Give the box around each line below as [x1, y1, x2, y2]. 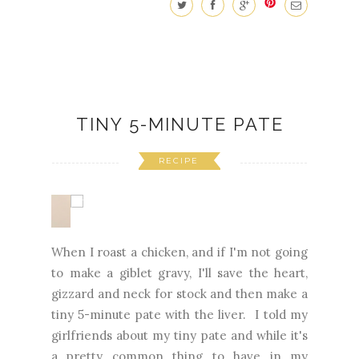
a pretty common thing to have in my [51, 318, 308, 334]
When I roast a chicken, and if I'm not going [51, 214, 308, 230]
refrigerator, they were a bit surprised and [51, 339, 308, 355]
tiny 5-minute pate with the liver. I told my [51, 276, 308, 292]
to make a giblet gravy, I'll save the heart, [51, 235, 308, 251]
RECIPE [159, 145, 199, 156]
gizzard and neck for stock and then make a [51, 256, 308, 272]
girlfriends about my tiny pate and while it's [51, 297, 308, 313]
